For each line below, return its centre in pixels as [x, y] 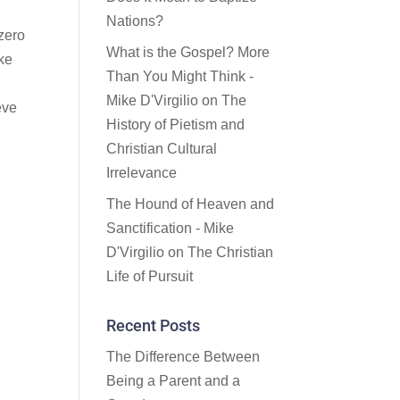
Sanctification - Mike [171, 228]
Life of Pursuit [150, 276]
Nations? [135, 21]
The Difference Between [183, 357]
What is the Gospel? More [188, 52]
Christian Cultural [162, 149]
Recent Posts [154, 325]
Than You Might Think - [180, 76]
